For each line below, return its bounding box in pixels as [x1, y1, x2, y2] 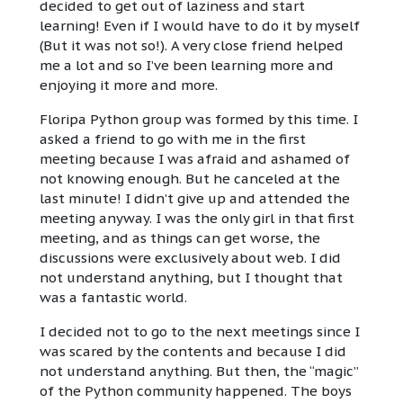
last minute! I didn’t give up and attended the [40, 190, 350, 208]
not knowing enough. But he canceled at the [40, 170, 340, 188]
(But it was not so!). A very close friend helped [40, 37, 344, 55]
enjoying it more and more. [40, 76, 218, 94]
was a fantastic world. [40, 289, 187, 307]
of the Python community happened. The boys [40, 382, 352, 400]
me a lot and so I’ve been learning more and [40, 57, 334, 75]
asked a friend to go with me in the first [40, 130, 306, 148]
